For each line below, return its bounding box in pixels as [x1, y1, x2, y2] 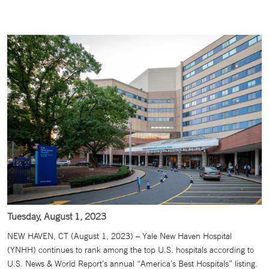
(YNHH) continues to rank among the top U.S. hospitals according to [7, 244, 254, 255]
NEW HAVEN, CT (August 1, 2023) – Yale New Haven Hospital [7, 230, 232, 241]
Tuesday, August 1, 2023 [7, 210, 106, 222]
